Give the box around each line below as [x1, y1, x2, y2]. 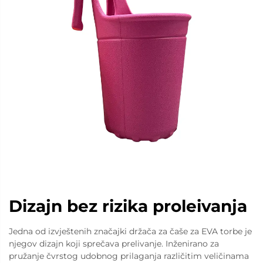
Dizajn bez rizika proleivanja [9, 196, 247, 216]
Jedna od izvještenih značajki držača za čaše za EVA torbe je [9, 226, 252, 237]
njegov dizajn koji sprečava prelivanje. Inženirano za [9, 238, 219, 249]
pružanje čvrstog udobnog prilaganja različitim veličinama [9, 251, 249, 261]
